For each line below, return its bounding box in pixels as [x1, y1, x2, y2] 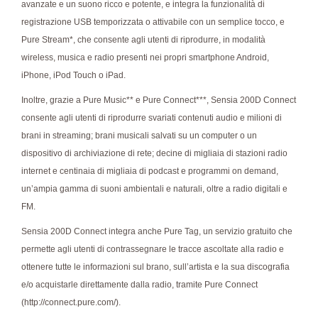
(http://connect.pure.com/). [21, 297, 121, 308]
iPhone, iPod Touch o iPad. [21, 70, 126, 81]
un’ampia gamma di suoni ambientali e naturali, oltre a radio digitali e [21, 184, 287, 194]
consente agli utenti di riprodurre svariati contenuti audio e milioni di [21, 113, 282, 124]
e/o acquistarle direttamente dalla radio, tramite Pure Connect [21, 280, 258, 290]
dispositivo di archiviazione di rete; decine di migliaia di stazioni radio [21, 148, 287, 159]
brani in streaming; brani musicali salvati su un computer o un [21, 131, 257, 141]
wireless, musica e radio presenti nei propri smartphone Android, [21, 53, 269, 63]
